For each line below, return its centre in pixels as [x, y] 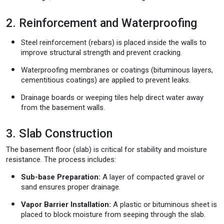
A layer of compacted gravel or [152, 177]
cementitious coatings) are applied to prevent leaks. [106, 80]
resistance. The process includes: [61, 159]
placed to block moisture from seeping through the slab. [113, 214]
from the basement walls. [63, 107]
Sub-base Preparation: [61, 177]
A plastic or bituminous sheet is [164, 204]
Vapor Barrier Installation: [66, 204]
